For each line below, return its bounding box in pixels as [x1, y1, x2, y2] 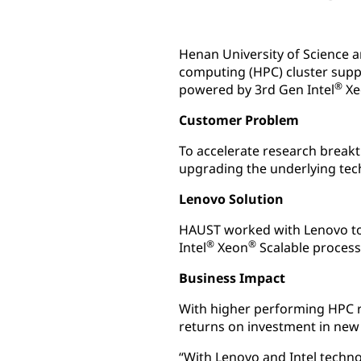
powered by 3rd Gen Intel [179, 81, 334, 98]
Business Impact [179, 269, 285, 287]
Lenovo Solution [179, 190, 284, 208]
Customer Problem [179, 111, 299, 129]
